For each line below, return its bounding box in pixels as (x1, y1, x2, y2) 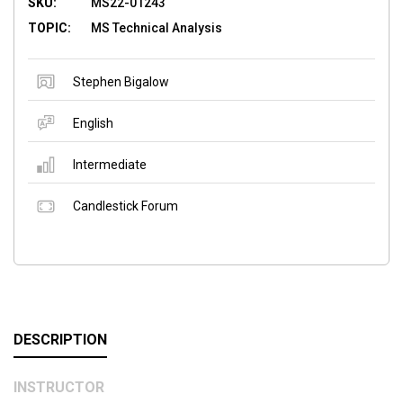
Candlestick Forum (73, 198, 178, 213)
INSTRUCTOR (13, 378, 104, 396)
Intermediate (73, 157, 147, 172)
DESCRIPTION (13, 330, 107, 348)
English (73, 115, 113, 130)
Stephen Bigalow (73, 74, 169, 89)
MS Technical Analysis (91, 20, 222, 35)
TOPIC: (28, 20, 71, 35)
